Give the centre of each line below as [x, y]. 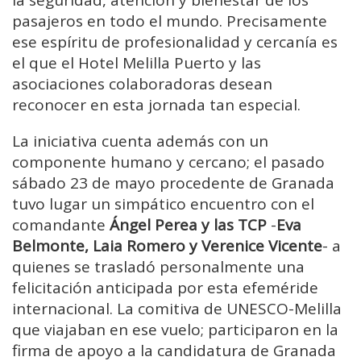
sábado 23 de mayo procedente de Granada [173, 183]
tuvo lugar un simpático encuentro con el [163, 204]
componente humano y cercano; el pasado [168, 162]
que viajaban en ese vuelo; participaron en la [175, 330]
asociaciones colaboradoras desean [142, 84]
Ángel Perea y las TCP [188, 225]
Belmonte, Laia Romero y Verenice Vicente [167, 246]
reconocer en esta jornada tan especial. [156, 105]
